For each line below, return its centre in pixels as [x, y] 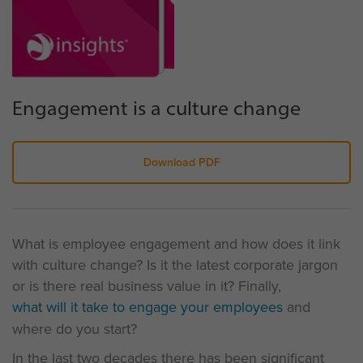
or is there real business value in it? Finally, [147, 286]
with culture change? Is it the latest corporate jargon [175, 265]
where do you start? [75, 329]
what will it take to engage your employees [147, 307]
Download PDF [181, 162]
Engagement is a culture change [156, 108]
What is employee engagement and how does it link [176, 244]
